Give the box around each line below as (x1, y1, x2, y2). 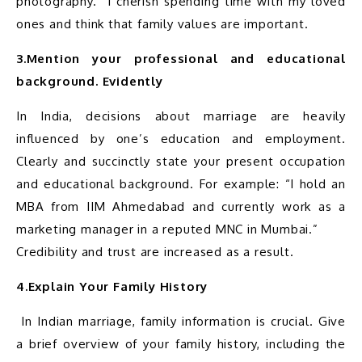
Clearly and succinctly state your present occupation (16, 153, 346, 169)
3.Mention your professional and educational (16, 50, 346, 66)
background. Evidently (16, 73, 163, 89)
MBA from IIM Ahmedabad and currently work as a (16, 198, 346, 214)
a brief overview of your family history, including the (16, 335, 346, 351)
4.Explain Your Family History (16, 278, 208, 294)
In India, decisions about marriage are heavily (16, 107, 346, 124)
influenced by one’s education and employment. (16, 130, 346, 146)
